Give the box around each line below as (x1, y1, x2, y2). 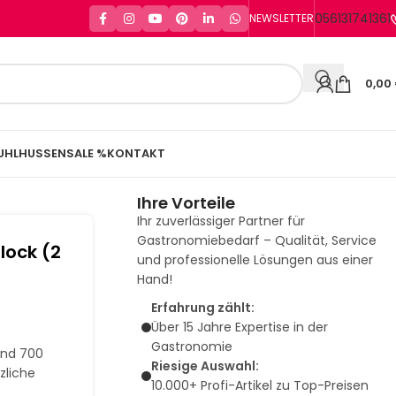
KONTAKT (107, 145, 165, 162)
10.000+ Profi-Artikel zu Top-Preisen (150, 377, 369, 394)
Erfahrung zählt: (150, 299, 255, 316)
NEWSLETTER (249, 11, 314, 26)
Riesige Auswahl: (150, 357, 259, 375)
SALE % (66, 145, 107, 162)
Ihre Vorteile (136, 192, 235, 214)
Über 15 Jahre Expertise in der (150, 318, 328, 336)
